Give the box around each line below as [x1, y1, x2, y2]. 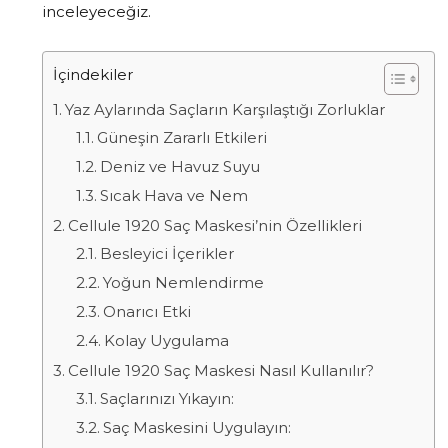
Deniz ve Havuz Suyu [99, 156, 260, 176]
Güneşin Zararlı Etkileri [96, 127, 267, 147]
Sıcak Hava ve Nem [99, 185, 248, 205]
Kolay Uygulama [103, 330, 229, 350]
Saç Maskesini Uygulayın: [102, 417, 291, 437]
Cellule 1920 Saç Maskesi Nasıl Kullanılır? [68, 360, 374, 380]
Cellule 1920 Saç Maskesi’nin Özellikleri [68, 215, 362, 235]
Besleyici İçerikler [99, 243, 234, 263]
